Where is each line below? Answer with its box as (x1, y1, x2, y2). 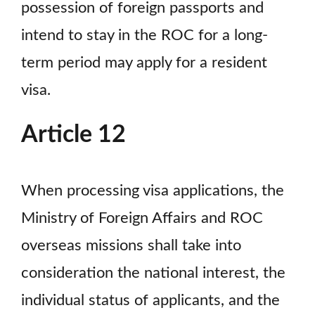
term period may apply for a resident (21, 55, 267, 70)
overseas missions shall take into (21, 238, 241, 254)
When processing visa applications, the (21, 184, 284, 199)
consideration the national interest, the (21, 266, 285, 281)
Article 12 (21, 123, 126, 148)
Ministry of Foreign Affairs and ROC (21, 211, 263, 226)
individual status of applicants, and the (21, 293, 280, 309)
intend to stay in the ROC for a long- (21, 27, 268, 43)
